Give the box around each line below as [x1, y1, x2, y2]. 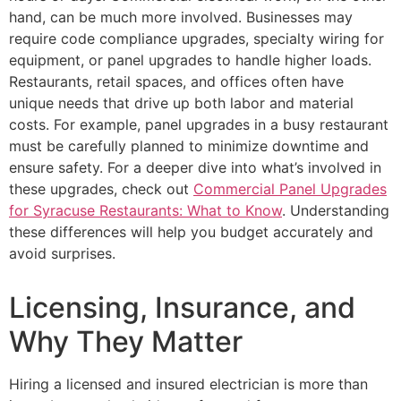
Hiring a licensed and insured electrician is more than [9, 375, 368, 394]
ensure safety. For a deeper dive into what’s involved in [9, 158, 381, 177]
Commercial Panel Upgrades [193, 180, 387, 199]
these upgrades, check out [9, 180, 193, 199]
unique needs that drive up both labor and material [9, 94, 354, 113]
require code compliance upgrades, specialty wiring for [9, 30, 384, 48]
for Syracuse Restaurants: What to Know [9, 201, 282, 220]
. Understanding [282, 201, 389, 220]
